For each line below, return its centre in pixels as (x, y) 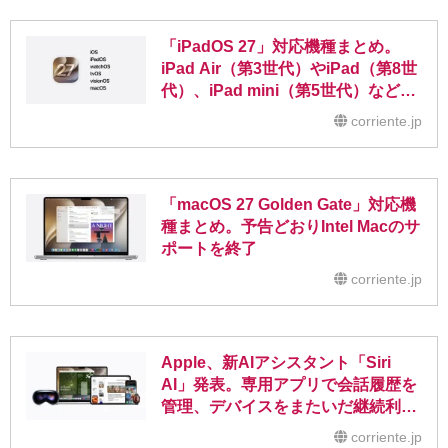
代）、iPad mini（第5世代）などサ (288, 91)
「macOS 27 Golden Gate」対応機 (288, 205)
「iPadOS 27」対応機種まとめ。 (280, 47)
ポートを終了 (209, 249)
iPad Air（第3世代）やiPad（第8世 (289, 69)
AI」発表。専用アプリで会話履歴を (289, 385)
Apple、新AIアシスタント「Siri (276, 363)
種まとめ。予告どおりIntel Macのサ (290, 227)
